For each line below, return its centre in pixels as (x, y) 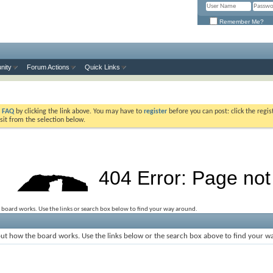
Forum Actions (48, 67)
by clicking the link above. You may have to (79, 112)
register (155, 112)
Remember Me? (241, 21)
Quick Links (102, 67)
